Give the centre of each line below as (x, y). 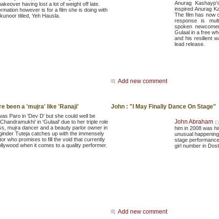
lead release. (190, 44)
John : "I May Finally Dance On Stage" (164, 107)
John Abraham (194, 122)
